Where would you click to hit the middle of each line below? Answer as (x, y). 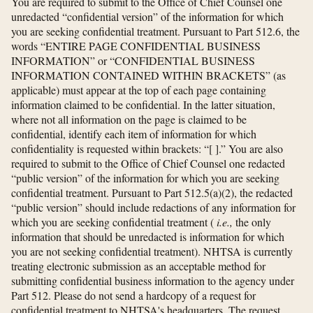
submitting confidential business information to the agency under (153, 281)
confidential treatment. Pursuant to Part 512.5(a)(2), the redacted (152, 193)
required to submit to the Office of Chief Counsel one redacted (148, 163)
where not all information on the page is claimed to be (129, 119)
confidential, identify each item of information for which (134, 134)
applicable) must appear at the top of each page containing (139, 90)
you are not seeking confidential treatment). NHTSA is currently (152, 252)
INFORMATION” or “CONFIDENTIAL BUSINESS (133, 61)
